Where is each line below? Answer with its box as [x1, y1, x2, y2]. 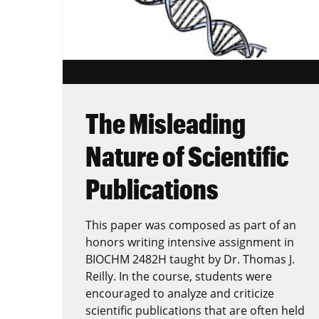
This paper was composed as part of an [85, 216, 296, 233]
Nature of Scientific [85, 139, 288, 172]
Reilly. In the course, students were [85, 268, 272, 284]
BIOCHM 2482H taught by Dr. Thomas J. [85, 251, 295, 267]
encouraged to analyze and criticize [85, 285, 274, 301]
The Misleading [85, 106, 246, 140]
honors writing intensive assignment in [85, 234, 294, 250]
